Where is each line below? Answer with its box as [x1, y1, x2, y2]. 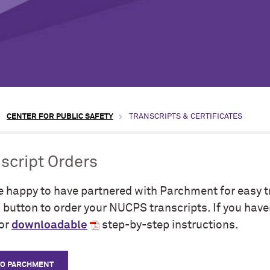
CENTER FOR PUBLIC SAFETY [7, 112, 113, 121]
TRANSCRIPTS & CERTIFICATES [129, 112, 242, 121]
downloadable [11, 219, 87, 231]
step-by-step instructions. [99, 219, 239, 231]
